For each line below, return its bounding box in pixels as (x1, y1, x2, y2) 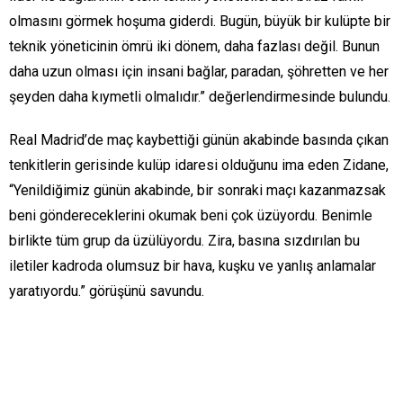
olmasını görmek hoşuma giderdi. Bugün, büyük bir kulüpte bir (9, 13, 390, 30)
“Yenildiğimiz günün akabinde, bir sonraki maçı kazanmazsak (9, 182, 386, 199)
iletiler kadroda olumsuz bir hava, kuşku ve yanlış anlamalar (9, 257, 376, 274)
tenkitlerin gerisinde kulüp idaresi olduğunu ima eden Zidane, (9, 157, 389, 174)
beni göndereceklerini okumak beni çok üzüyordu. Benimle (9, 207, 372, 224)
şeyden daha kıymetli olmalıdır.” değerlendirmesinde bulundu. (9, 88, 390, 105)
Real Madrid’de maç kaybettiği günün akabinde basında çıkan (9, 131, 389, 148)
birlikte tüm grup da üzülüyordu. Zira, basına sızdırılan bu (9, 232, 360, 249)
